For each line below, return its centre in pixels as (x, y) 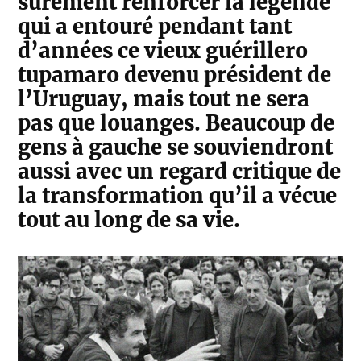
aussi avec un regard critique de (180, 172)
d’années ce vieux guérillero (163, 51)
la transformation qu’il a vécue (178, 196)
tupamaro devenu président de (175, 75)
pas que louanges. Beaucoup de (176, 124)
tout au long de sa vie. (129, 220)
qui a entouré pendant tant (155, 27)
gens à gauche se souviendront (176, 148)
